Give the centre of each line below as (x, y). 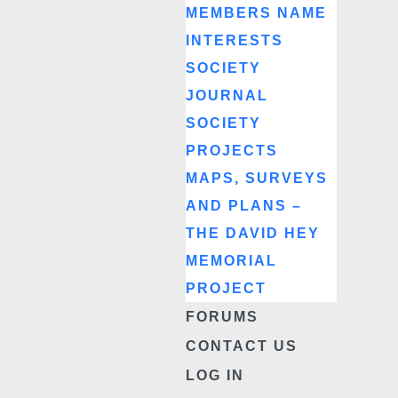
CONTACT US (241, 346)
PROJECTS (231, 151)
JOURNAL (227, 96)
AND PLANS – (243, 206)
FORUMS (222, 317)
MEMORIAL (231, 261)
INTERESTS (234, 40)
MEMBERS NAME (256, 13)
